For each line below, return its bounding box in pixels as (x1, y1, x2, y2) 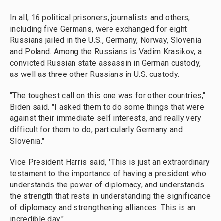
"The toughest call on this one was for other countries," (10, 91, 206, 101)
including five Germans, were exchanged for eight (10, 24, 187, 34)
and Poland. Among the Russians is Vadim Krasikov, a (10, 47, 202, 57)
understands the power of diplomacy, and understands (10, 180, 205, 190)
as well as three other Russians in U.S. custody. (10, 70, 180, 79)
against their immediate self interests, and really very (10, 113, 202, 123)
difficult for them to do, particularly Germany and (10, 125, 183, 135)
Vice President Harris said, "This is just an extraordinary (10, 157, 210, 167)
